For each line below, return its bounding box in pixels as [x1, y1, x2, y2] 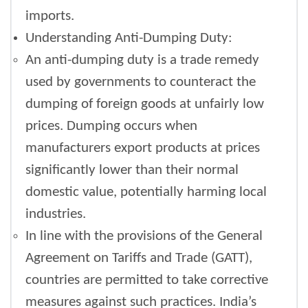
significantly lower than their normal [25, 163, 239, 178]
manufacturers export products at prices [25, 141, 260, 156]
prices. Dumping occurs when [25, 119, 197, 134]
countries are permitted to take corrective [25, 273, 268, 288]
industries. [25, 207, 86, 222]
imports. [25, 9, 74, 24]
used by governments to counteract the [25, 75, 256, 90]
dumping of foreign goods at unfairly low [25, 97, 264, 112]
